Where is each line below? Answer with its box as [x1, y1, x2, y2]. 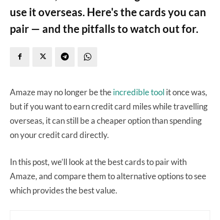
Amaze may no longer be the [10, 86, 113, 97]
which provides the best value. [10, 185, 117, 195]
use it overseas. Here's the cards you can [10, 5, 206, 19]
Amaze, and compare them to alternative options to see [10, 170, 206, 181]
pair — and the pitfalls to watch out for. [10, 22, 198, 35]
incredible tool [113, 86, 165, 97]
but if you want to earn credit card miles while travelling [10, 101, 208, 111]
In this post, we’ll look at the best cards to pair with [10, 156, 187, 167]
